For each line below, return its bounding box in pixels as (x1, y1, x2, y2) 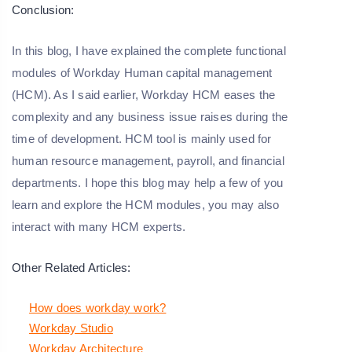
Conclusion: (12, 3, 75, 16)
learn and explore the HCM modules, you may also (12, 198, 280, 211)
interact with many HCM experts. (12, 220, 186, 233)
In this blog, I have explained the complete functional (12, 44, 286, 57)
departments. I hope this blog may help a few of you (12, 176, 284, 189)
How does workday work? (29, 301, 167, 314)
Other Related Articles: (12, 261, 131, 274)
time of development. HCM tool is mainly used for (12, 132, 272, 145)
